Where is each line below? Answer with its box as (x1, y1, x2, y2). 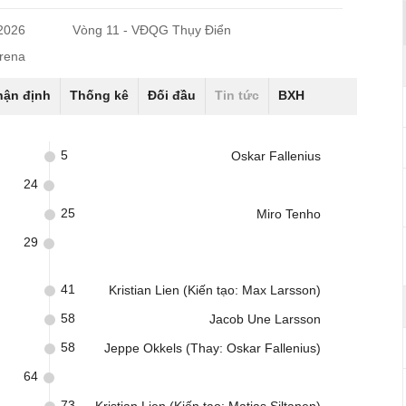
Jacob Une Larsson (209, 312, 321, 326)
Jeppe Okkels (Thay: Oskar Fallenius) (104, 341, 321, 355)
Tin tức (215, 88, 259, 102)
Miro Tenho (256, 207, 321, 221)
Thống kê (70, 88, 129, 102)
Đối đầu (148, 88, 196, 102)
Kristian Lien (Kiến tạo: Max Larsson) (109, 283, 321, 297)
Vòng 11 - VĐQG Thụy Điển (72, 23, 232, 37)
